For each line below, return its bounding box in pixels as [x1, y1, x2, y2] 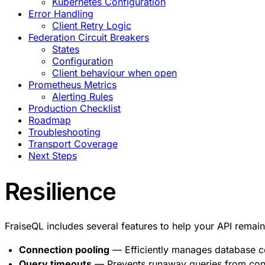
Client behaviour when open [52, 67, 177, 79]
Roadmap [28, 114, 71, 126]
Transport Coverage [28, 138, 118, 150]
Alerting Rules [52, 91, 113, 102]
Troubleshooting [28, 126, 101, 138]
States [52, 43, 79, 55]
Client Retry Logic [52, 20, 131, 31]
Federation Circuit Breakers [28, 31, 149, 43]
